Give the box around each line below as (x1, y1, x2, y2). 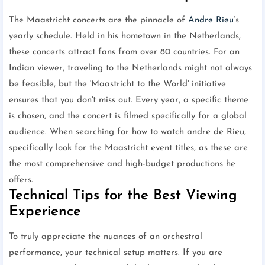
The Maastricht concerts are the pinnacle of (9, 16, 188, 25)
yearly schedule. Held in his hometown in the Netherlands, (9, 32, 241, 41)
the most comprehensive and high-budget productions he (9, 160, 235, 169)
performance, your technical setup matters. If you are (9, 248, 222, 258)
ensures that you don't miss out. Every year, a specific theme (9, 96, 248, 105)
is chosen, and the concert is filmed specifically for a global (9, 112, 247, 121)
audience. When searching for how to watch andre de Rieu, (9, 128, 246, 137)
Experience (9, 205, 81, 219)
